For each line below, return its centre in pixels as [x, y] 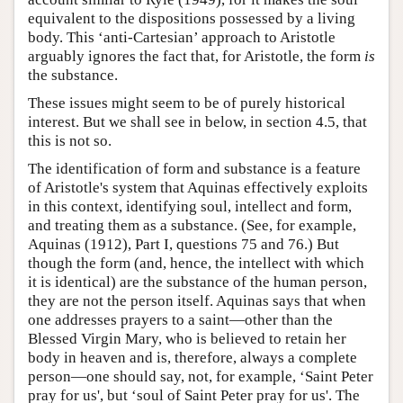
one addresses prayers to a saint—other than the [180, 319]
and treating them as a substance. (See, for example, [192, 225]
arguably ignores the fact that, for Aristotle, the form [196, 56]
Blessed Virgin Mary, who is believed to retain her [187, 338]
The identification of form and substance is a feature [194, 168]
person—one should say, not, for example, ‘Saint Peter [201, 376]
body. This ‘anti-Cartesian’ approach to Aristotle [182, 37]
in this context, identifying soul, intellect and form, [190, 206]
